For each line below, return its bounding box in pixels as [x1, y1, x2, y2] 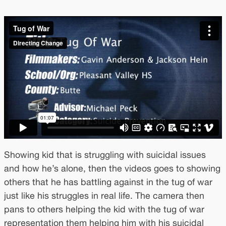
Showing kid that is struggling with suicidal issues [4, 149, 206, 160]
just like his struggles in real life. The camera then [4, 190, 204, 201]
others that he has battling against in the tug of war [4, 176, 212, 187]
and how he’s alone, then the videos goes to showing [4, 162, 220, 174]
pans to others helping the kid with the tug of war [4, 203, 204, 214]
